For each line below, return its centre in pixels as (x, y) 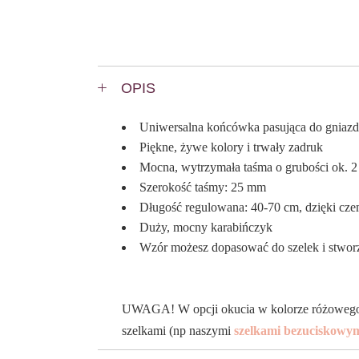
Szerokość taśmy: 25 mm (203, 187)
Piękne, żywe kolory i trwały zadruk (231, 147)
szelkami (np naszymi (178, 331)
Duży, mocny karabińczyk (206, 227)
